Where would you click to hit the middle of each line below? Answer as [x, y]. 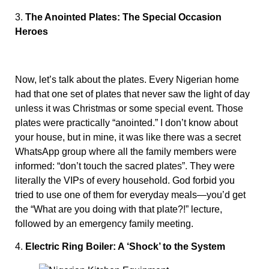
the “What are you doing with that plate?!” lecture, [119, 210]
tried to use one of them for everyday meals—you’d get [130, 195]
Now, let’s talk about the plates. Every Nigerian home [127, 80]
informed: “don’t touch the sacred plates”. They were [125, 166]
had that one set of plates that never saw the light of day [132, 94]
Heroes [32, 32]
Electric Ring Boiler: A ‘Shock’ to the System [125, 247]
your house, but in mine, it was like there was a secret [128, 138]
